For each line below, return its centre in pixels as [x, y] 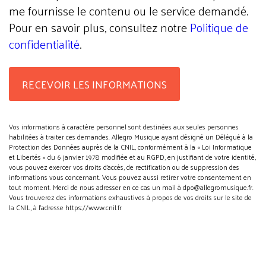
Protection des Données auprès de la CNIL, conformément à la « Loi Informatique [130, 147]
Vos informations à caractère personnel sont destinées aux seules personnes [124, 127]
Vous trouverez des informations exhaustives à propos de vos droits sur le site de [130, 197]
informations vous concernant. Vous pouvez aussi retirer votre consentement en [130, 177]
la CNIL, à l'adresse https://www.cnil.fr [65, 208]
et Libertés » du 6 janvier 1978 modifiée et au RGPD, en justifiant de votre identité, [132, 157]
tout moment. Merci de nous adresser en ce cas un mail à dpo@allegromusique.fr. [131, 187]
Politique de [219, 28]
